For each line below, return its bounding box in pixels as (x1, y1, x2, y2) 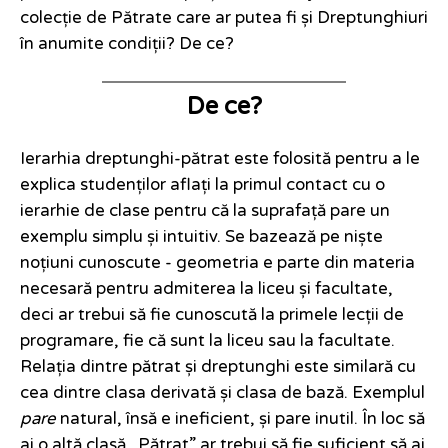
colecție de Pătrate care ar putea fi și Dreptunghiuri (20, 8, 428, 29)
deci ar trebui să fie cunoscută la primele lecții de (20, 305, 404, 326)
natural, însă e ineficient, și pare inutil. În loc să (56, 409, 425, 430)
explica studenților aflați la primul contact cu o (20, 175, 385, 196)
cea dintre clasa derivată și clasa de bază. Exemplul (20, 383, 425, 404)
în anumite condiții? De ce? (20, 34, 234, 55)
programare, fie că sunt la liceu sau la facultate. (20, 331, 395, 352)
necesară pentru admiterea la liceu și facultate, (20, 279, 393, 300)
